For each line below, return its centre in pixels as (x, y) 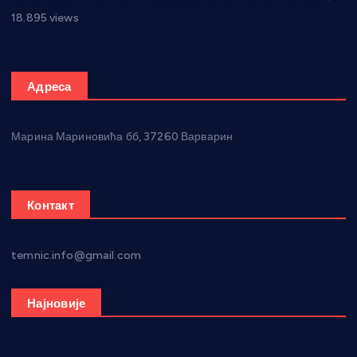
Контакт (51, 206)
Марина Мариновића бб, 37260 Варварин (122, 136)
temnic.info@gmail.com (76, 256)
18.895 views (45, 18)
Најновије (57, 304)
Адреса (49, 86)
